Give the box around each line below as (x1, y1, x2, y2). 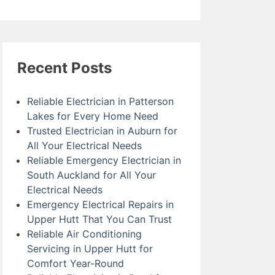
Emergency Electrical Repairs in (27, 198, 174, 211)
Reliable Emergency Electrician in (27, 154, 181, 167)
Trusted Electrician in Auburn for (27, 125, 177, 137)
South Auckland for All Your (27, 169, 156, 182)
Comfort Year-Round (27, 257, 124, 270)
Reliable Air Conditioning (27, 228, 142, 241)
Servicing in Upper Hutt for (27, 242, 153, 255)
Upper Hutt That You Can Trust (27, 213, 172, 226)
